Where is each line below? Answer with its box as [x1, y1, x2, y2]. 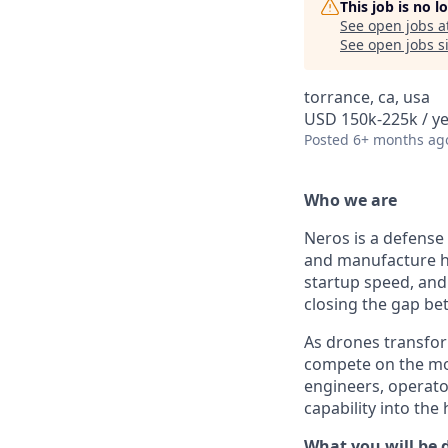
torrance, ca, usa [304, 86, 430, 108]
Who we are [304, 189, 397, 211]
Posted [304, 130, 349, 149]
